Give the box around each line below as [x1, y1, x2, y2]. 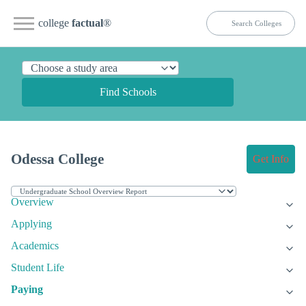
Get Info [253, 153, 289, 165]
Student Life [11, 262, 64, 274]
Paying [11, 283, 43, 296]
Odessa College [11, 151, 104, 167]
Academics [11, 240, 59, 252]
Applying [11, 218, 52, 230]
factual [72, 17, 103, 29]
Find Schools [99, 86, 156, 98]
